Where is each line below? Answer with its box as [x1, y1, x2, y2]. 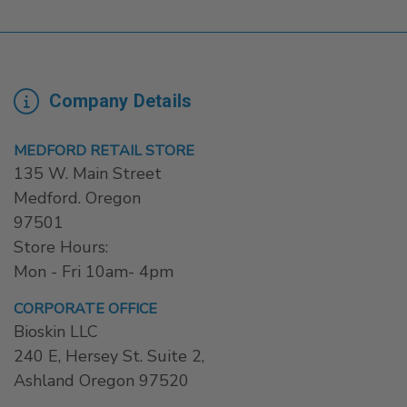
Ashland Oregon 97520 [14, 370, 189, 392]
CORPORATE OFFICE [14, 299, 157, 320]
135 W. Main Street [14, 163, 162, 185]
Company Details [44, 89, 193, 112]
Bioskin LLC [14, 321, 98, 343]
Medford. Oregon [14, 187, 141, 210]
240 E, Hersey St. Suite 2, [14, 345, 204, 368]
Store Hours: [14, 236, 108, 259]
